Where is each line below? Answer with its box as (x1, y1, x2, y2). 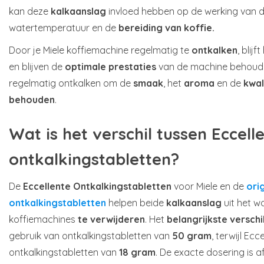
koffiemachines (9, 213, 78, 225)
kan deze (9, 5, 51, 17)
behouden (9, 93, 55, 105)
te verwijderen (78, 213, 145, 225)
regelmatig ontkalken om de (9, 77, 133, 89)
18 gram (119, 246, 156, 258)
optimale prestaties (65, 60, 156, 72)
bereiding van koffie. (118, 21, 214, 34)
